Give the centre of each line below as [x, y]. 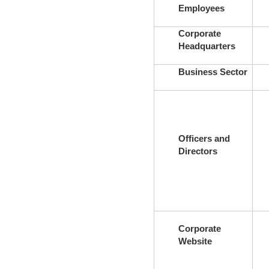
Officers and [204, 138]
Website [195, 241]
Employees [201, 8]
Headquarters [207, 46]
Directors [198, 151]
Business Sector [213, 71]
